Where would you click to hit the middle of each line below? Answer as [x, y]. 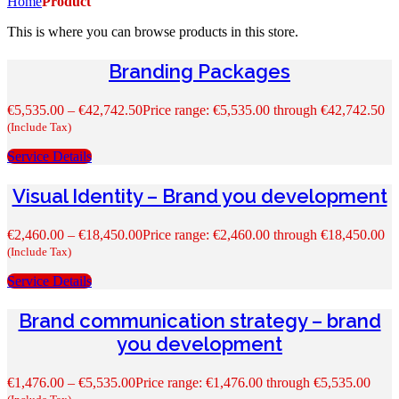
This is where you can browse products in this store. [153, 31]
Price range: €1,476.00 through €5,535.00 [253, 382]
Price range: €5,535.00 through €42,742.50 [264, 110]
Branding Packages [199, 71]
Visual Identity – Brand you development [199, 195]
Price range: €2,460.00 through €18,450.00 [264, 234]
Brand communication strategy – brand [199, 320]
